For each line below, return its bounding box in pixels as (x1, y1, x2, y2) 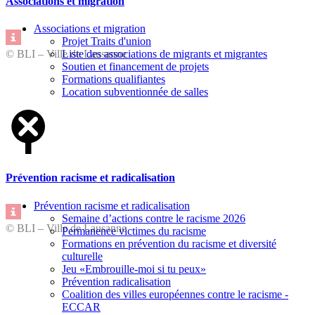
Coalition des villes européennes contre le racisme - (62, 288, 288, 300)
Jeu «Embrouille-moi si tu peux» (62, 262, 206, 275)
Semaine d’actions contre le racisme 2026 (62, 212, 245, 224)
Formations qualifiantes (62, 73, 165, 86)
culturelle (62, 250, 103, 262)
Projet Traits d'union (62, 35, 151, 48)
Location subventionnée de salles (62, 86, 208, 98)
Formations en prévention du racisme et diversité (62, 237, 276, 250)
